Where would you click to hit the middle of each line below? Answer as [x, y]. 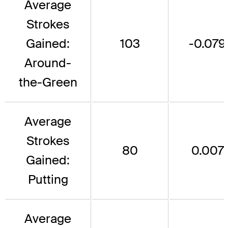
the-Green [48, 82]
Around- [48, 63]
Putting [48, 180]
